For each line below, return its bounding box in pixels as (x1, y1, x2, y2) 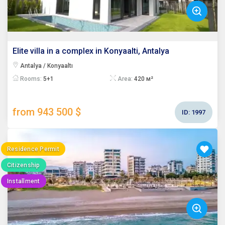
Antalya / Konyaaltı (19, 62, 73, 69)
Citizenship (7, 161, 40, 169)
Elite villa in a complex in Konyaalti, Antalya (13, 46, 169, 56)
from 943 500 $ (13, 106, 81, 119)
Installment (7, 177, 40, 185)
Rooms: (20, 75, 42, 82)
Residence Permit (7, 145, 59, 153)
